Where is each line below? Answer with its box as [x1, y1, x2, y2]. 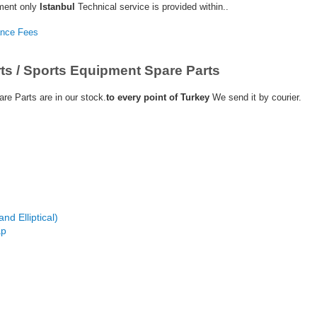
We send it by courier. [209, 92, 301, 103]
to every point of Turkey [106, 92, 209, 103]
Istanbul [40, 1, 75, 12]
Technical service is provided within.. [75, 1, 229, 12]
